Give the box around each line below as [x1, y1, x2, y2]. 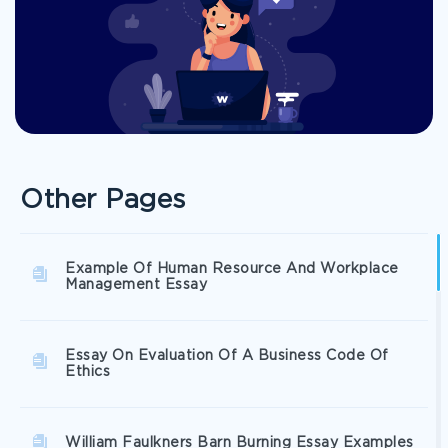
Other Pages [20, 189, 186, 212]
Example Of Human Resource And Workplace [65, 263, 399, 275]
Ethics [65, 366, 110, 378]
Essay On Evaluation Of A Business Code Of [65, 350, 389, 362]
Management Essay [65, 279, 207, 291]
